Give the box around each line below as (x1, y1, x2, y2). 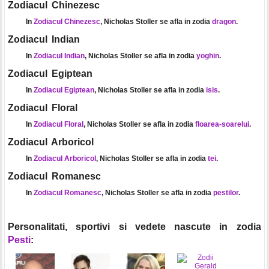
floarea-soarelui (195, 119, 249, 128)
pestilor (213, 188, 238, 197)
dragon (211, 17, 236, 26)
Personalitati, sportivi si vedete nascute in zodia (7, 221, 261, 232)
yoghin (196, 51, 219, 60)
